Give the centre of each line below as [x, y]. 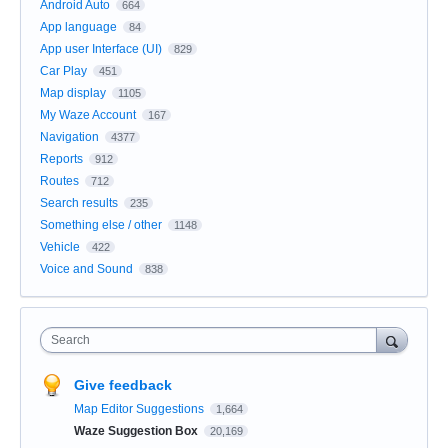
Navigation [69, 136]
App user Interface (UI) [101, 48]
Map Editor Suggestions [140, 408]
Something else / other [101, 224]
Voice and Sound [86, 268]
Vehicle [60, 246]
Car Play [63, 70]
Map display [73, 92]
